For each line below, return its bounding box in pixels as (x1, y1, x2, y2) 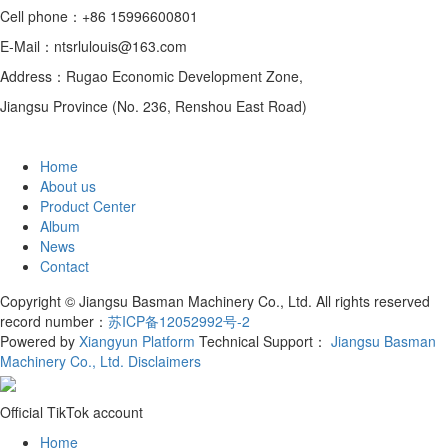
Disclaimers (128, 351, 201, 372)
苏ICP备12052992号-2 (108, 311, 250, 332)
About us (40, 175, 96, 196)
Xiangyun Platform (79, 331, 195, 352)
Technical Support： (199, 331, 331, 352)
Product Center (40, 195, 136, 216)
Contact (40, 255, 89, 276)
